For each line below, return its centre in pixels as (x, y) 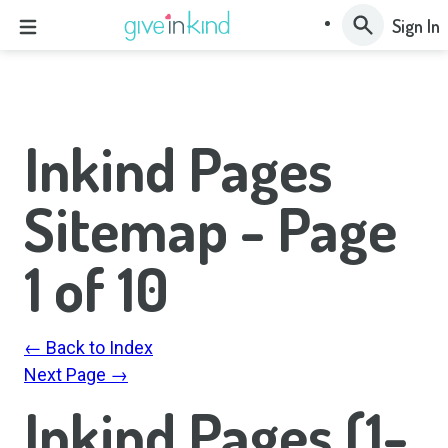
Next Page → (76, 374)
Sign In (416, 26)
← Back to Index (88, 347)
